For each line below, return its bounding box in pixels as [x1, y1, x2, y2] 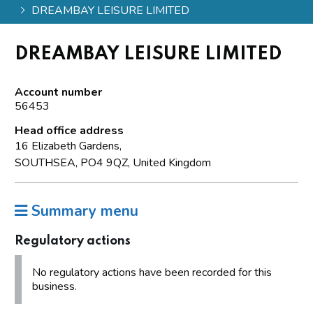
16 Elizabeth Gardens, [15, 138, 122, 154]
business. [32, 278, 77, 294]
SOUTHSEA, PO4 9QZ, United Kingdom [15, 154, 211, 170]
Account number [15, 84, 102, 100]
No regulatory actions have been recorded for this [32, 264, 272, 280]
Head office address [15, 122, 124, 138]
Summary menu [27, 201, 138, 221]
